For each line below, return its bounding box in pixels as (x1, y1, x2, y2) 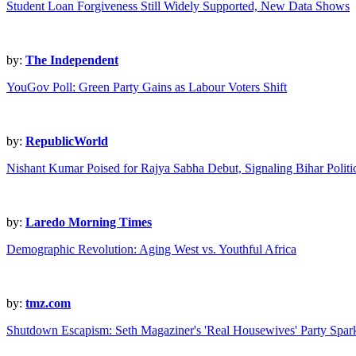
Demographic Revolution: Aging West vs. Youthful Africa (6, 242, 296, 257)
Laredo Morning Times (25, 215, 152, 230)
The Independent (25, 53, 118, 68)
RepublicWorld (25, 134, 108, 149)
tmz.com (25, 296, 71, 311)
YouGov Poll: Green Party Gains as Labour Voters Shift (6, 80, 287, 95)
